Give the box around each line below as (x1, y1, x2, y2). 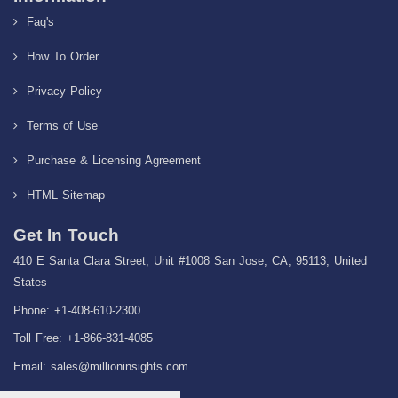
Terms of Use (21, 119, 98, 133)
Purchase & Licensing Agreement (21, 154, 201, 168)
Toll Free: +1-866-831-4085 (13, 331, 153, 346)
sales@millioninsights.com (51, 359, 188, 373)
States (13, 275, 47, 290)
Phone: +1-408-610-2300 (13, 303, 140, 317)
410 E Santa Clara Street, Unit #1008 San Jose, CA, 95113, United (13, 254, 367, 268)
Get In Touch (13, 225, 119, 244)
